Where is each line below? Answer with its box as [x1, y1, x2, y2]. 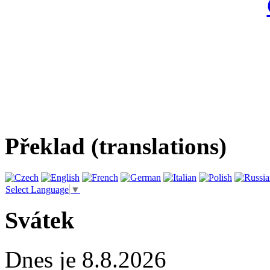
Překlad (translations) [5, 133, 227, 160]
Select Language [5, 184, 69, 195]
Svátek [5, 207, 74, 234]
